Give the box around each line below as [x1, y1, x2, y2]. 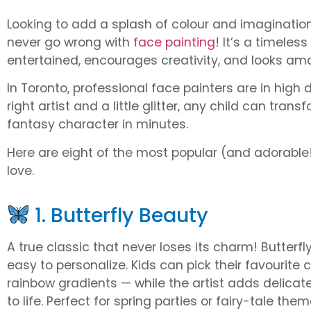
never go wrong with [7, 34, 133, 51]
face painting [133, 34, 215, 51]
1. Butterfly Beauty [29, 201, 208, 230]
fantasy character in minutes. [7, 116, 188, 133]
